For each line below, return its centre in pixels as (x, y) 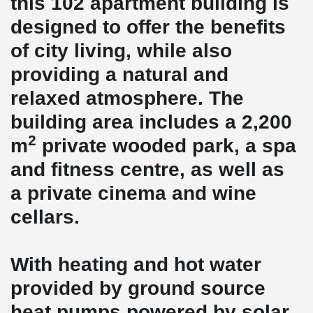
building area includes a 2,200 (151, 122)
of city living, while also (121, 51)
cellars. (45, 217)
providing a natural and (119, 74)
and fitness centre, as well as (147, 169)
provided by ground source (138, 288)
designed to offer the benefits (148, 27)
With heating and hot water (136, 264)
